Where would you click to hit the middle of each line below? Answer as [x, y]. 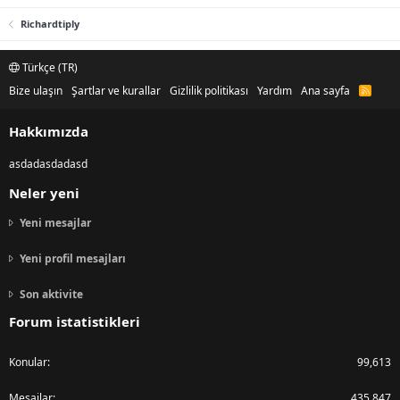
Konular [28, 362]
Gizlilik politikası [209, 90]
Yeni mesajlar [55, 222]
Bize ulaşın [36, 90]
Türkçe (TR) [49, 67]
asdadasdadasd [48, 163]
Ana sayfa [325, 90]
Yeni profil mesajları [73, 258]
